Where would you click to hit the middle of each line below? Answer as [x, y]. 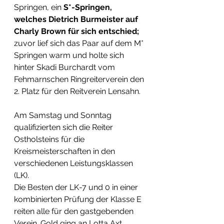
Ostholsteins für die [50, 139]
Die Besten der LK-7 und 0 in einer [77, 187]
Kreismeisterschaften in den [65, 151]
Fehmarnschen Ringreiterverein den [80, 79]
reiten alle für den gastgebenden [75, 211]
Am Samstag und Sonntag [64, 115]
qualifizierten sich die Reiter [64, 127]
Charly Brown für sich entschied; [77, 31]
